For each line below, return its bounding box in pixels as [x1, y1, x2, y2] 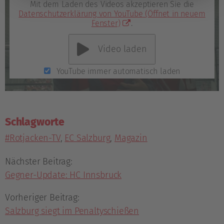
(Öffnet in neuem [142, 8, 205, 18]
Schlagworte [5, 115, 65, 129]
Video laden [98, 43, 147, 54]
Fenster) [91, 18, 120, 28]
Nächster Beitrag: [5, 156, 72, 167]
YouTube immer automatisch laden [53, 66, 180, 76]
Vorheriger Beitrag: [5, 192, 79, 203]
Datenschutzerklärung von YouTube [18, 8, 143, 18]
